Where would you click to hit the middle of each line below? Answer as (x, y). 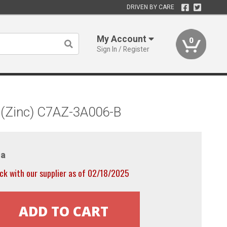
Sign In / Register (123, 49)
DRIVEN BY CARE (150, 7)
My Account (123, 39)
